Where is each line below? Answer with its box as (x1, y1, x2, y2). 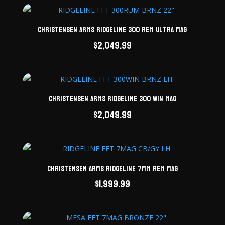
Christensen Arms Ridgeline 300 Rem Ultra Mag (38, 23, 187, 37)
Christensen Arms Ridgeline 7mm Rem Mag (47, 162, 178, 176)
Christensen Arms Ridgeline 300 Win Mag (48, 92, 176, 106)
